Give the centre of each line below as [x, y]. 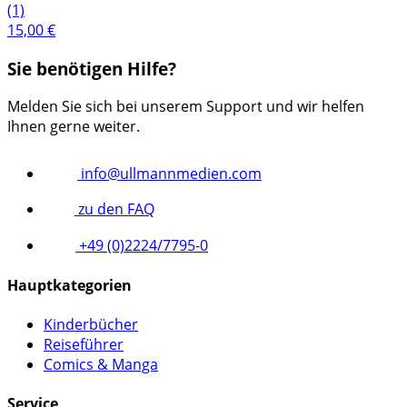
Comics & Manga [101, 364]
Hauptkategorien [69, 285]
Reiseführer [84, 344]
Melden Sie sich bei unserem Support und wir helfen [186, 107]
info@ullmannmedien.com [169, 174]
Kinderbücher [91, 324]
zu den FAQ [114, 209]
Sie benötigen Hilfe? [92, 68]
